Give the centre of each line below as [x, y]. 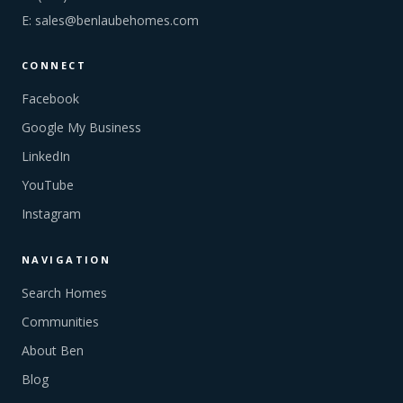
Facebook [50, 99]
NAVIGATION [67, 260]
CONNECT [54, 65]
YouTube [48, 185]
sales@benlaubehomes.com [117, 20]
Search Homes [64, 293]
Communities [60, 322]
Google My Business [81, 127]
